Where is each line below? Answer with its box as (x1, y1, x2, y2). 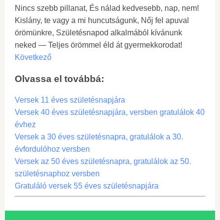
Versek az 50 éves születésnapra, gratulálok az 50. (15, 157, 191, 166)
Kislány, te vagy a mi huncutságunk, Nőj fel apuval (15, 16, 189, 25)
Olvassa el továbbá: (15, 73, 104, 84)
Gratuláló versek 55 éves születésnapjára (15, 182, 159, 191)
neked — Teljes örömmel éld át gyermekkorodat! (15, 41, 182, 49)
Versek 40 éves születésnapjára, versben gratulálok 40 (15, 108, 205, 117)
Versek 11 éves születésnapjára (15, 96, 125, 105)
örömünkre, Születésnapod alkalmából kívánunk (15, 28, 182, 37)
